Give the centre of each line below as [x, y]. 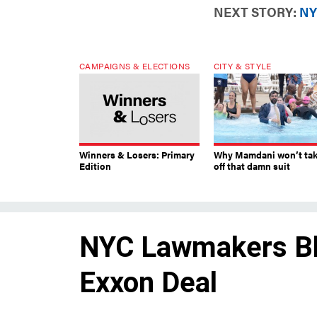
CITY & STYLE [243, 66]
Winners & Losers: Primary [137, 155]
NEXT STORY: [255, 12]
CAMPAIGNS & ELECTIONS [135, 66]
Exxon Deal [148, 283]
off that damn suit [252, 166]
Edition [95, 166]
